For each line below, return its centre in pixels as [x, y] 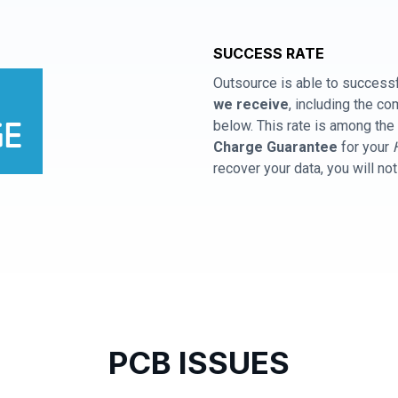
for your [365, 147]
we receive [251, 104]
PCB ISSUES [199, 362]
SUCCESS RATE [269, 53]
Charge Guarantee [275, 147]
